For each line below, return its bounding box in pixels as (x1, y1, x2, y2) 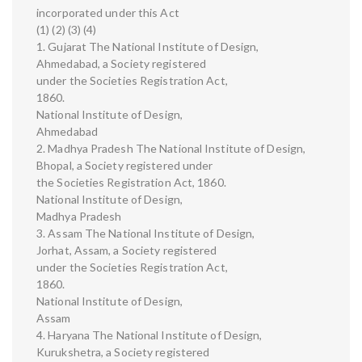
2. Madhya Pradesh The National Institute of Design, (36, 141, 306, 156)
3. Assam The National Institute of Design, (36, 226, 255, 241)
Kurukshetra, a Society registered (36, 345, 210, 360)
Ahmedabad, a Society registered (36, 57, 207, 71)
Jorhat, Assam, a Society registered (36, 243, 217, 258)
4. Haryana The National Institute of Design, (36, 328, 263, 343)
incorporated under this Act (36, 6, 179, 20)
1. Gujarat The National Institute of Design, (36, 40, 259, 54)
